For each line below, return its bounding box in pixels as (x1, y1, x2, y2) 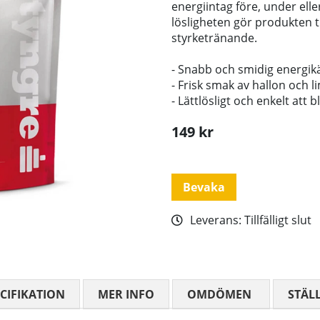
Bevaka (183, 179, 225, 196)
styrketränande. (171, 30, 257, 46)
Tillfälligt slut (244, 212, 311, 229)
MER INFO (98, 286, 154, 303)
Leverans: (190, 212, 244, 229)
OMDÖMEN (187, 286, 251, 303)
